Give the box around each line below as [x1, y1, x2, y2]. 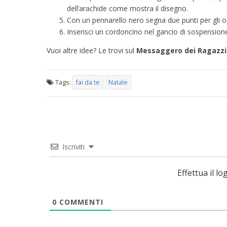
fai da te [76, 78, 100, 87]
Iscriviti [62, 142, 85, 152]
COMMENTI [56, 197, 103, 207]
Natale [108, 78, 128, 87]
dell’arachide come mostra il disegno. [67, 3, 188, 13]
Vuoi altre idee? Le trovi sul [47, 45, 136, 55]
